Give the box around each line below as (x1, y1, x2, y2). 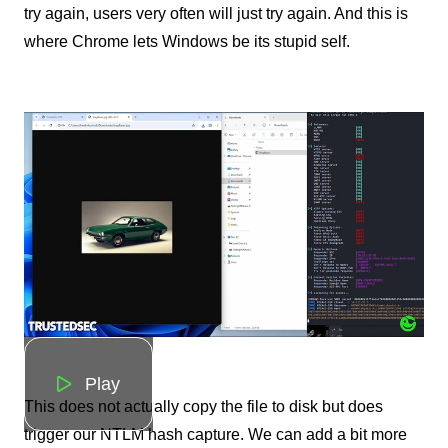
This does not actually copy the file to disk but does (24, 398, 383, 416)
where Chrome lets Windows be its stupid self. (24, 33, 350, 51)
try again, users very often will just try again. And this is (24, 5, 408, 23)
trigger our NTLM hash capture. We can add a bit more (24, 426, 407, 444)
